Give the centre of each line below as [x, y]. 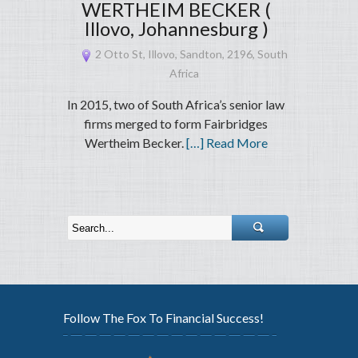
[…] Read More [227, 143]
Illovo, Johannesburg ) [176, 29]
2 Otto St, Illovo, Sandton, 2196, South [191, 54]
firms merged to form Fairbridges [176, 124]
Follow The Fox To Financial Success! [163, 318]
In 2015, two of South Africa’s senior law [176, 105]
